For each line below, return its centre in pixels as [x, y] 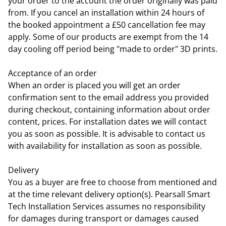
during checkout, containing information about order [109, 109]
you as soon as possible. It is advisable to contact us [107, 133]
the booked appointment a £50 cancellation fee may [107, 24]
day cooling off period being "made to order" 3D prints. [113, 49]
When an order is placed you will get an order [94, 85]
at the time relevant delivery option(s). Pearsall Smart [109, 194]
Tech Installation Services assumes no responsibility [107, 206]
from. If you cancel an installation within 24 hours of [106, 12]
